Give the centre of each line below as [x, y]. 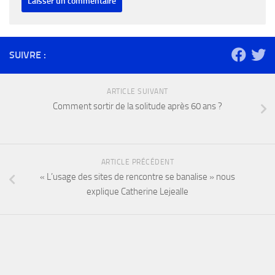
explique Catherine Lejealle [137, 192]
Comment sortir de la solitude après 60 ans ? [137, 107]
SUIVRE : [28, 55]
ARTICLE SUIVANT [137, 92]
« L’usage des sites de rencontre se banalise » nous [137, 177]
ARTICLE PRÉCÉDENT [137, 162]
